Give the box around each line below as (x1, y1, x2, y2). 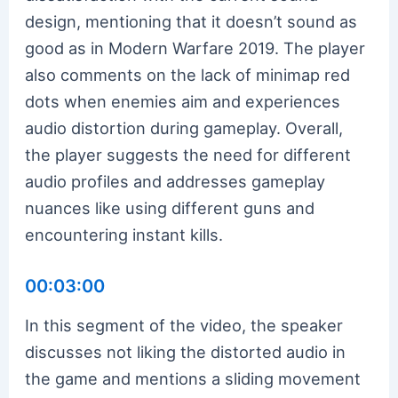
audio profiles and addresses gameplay (25, 171, 326, 191)
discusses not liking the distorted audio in (25, 341, 346, 362)
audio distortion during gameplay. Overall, (25, 117, 344, 138)
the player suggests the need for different (25, 144, 352, 164)
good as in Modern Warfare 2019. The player (25, 37, 366, 58)
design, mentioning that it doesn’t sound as (25, 11, 358, 31)
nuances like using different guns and (25, 197, 315, 218)
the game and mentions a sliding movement (25, 368, 362, 388)
